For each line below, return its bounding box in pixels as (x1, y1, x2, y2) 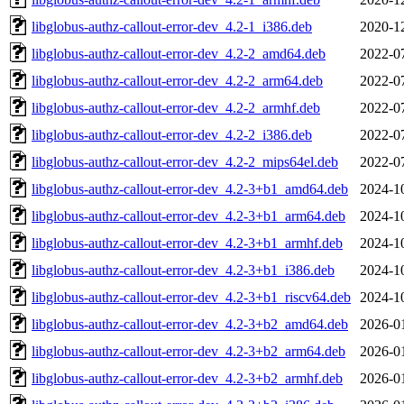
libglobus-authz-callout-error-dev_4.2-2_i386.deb (32, 126, 312, 142)
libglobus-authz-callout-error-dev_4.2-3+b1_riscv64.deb (32, 289, 351, 305)
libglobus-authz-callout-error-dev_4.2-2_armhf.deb (32, 99, 320, 115)
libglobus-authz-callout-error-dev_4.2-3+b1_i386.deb (32, 262, 335, 278)
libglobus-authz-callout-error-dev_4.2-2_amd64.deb (32, 45, 326, 61)
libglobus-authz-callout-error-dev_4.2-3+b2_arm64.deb (32, 343, 345, 359)
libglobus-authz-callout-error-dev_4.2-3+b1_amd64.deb (32, 180, 348, 197)
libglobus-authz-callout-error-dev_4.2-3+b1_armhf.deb (32, 234, 343, 251)
